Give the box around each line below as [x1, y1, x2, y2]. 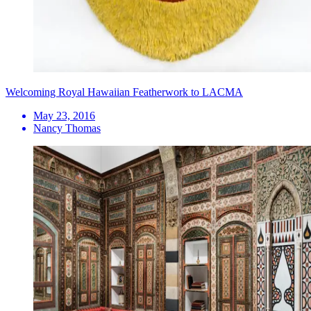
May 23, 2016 [33, 109, 95, 121]
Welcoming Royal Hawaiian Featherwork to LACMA [6, 85, 243, 98]
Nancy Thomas [33, 121, 101, 134]
